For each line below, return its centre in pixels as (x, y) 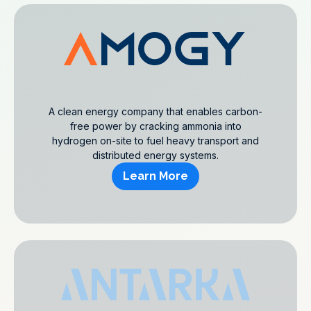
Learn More (155, 176)
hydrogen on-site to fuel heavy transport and (155, 141)
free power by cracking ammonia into (155, 126)
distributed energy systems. (155, 155)
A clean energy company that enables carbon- (155, 111)
